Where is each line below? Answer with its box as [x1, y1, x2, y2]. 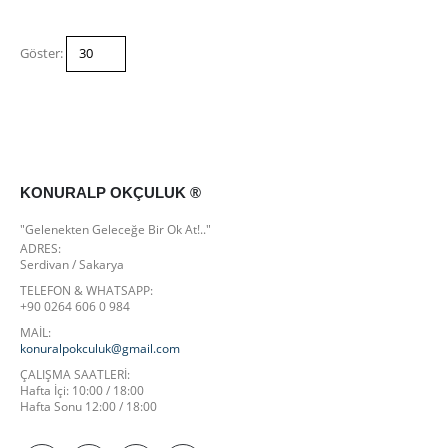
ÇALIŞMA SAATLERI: [20, 365, 130, 382]
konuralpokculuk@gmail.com [20, 339, 180, 356]
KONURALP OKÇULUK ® [20, 184, 201, 201]
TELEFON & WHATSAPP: [20, 281, 153, 298]
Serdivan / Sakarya [20, 255, 124, 272]
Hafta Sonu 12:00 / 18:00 [20, 397, 157, 414]
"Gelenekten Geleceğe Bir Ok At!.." [20, 220, 211, 237]
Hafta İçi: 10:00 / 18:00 [20, 381, 144, 398]
